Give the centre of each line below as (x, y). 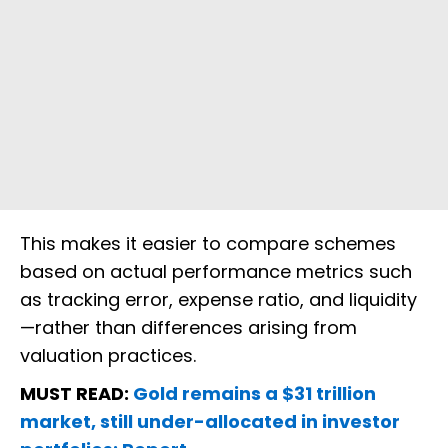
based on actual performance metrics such (216, 272)
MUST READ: (76, 394)
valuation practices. (108, 356)
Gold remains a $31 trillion (254, 394)
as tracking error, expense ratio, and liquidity (218, 300)
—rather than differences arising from (188, 328)
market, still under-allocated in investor (210, 422)
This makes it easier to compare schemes (208, 244)
